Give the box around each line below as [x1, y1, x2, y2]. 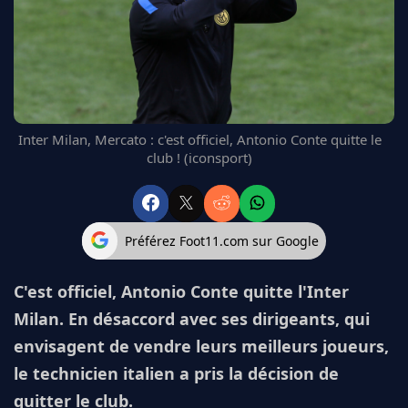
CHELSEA [27, 56, 76, 73]
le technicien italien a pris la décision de [14, 362, 339, 385]
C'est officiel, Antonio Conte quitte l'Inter [14, 280, 349, 303]
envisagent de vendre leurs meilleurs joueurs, [14, 335, 389, 358]
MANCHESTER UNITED [27, 34, 149, 51]
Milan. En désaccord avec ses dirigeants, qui [14, 308, 370, 331]
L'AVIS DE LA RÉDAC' [27, 121, 134, 138]
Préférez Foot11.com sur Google [125, 231, 320, 250]
